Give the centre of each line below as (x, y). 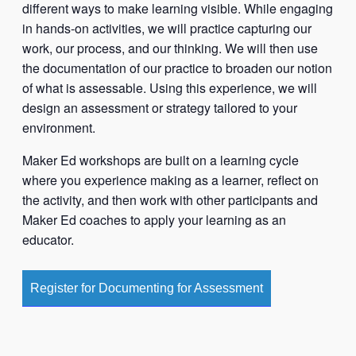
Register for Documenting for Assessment (147, 288)
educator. (48, 239)
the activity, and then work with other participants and (170, 199)
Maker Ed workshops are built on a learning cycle (161, 160)
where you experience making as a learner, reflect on (170, 180)
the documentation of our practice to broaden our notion (177, 68)
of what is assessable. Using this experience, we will (170, 87)
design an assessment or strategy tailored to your (160, 107)
